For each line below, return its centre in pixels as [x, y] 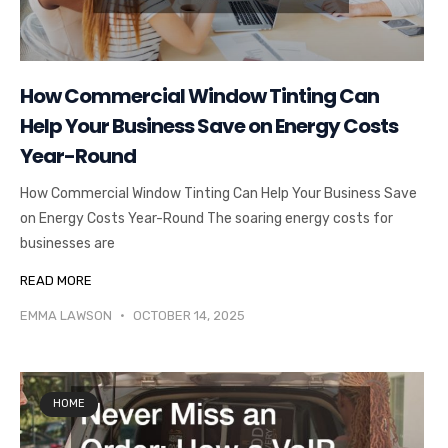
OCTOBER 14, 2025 [187, 315]
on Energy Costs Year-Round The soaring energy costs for [206, 218]
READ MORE [56, 280]
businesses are [67, 243]
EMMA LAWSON [67, 315]
